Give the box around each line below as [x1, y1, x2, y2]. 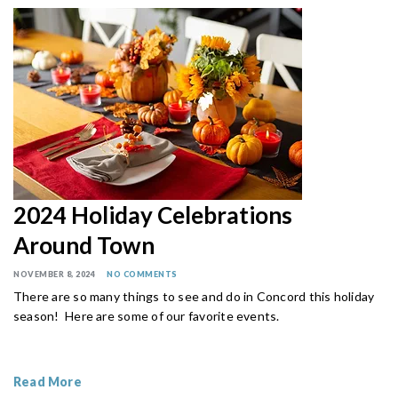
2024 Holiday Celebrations [13, 200, 292, 229]
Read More [13, 373, 82, 389]
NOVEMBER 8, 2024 [13, 268, 95, 279]
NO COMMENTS [107, 268, 178, 279]
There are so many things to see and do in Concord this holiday [13, 288, 375, 304]
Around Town [13, 230, 155, 259]
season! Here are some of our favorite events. [13, 307, 280, 323]
